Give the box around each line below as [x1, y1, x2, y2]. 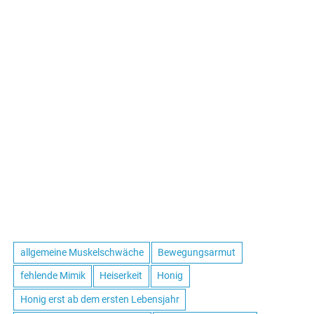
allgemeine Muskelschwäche [20, 247, 144, 258]
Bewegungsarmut [158, 247, 236, 258]
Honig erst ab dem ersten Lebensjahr [20, 293, 179, 305]
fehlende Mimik [20, 270, 86, 282]
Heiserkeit [100, 270, 143, 282]
